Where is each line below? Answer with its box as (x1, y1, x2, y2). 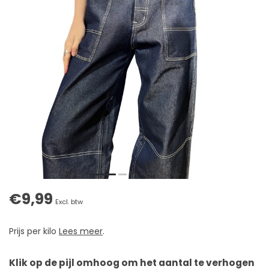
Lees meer (59, 225, 103, 238)
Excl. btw (55, 197, 83, 207)
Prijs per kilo (9, 225, 59, 238)
